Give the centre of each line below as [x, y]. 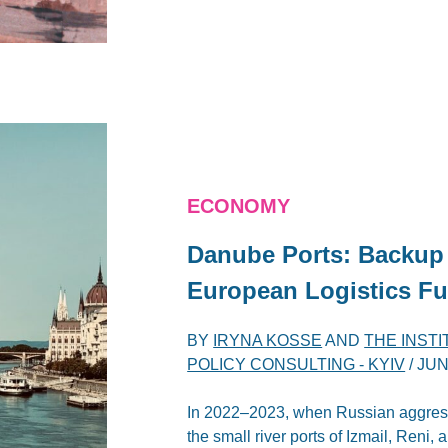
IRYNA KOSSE [268, 341]
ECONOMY [239, 206]
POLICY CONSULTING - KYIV [296, 365]
